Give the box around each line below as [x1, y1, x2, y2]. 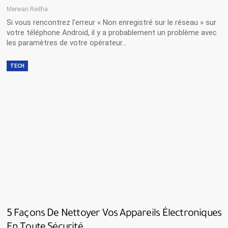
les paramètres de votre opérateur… [6, 38, 127, 47]
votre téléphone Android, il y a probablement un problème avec [6, 27, 217, 37]
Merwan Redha [6, 5, 48, 13]
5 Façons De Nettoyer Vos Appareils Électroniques [6, 208, 222, 220]
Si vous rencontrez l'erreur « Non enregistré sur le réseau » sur [6, 17, 216, 27]
